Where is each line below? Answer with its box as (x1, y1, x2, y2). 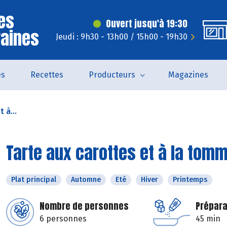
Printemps (173, 175, 207, 184)
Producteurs (89, 70, 135, 80)
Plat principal (11, 175, 56, 184)
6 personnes (40, 214, 87, 223)
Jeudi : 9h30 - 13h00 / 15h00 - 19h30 (56, 32, 187, 42)
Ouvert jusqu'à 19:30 (106, 17, 187, 30)
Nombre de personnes (40, 199, 129, 213)
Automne (71, 175, 101, 184)
